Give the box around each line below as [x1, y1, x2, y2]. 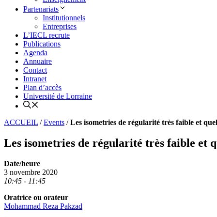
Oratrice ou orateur [4, 193, 68, 202]
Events [44, 118, 64, 127]
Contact [23, 66, 47, 75]
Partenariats [23, 5, 59, 14]
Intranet [23, 75, 46, 83]
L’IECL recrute [23, 31, 70, 40]
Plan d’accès [23, 83, 62, 92]
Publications [23, 40, 61, 48]
